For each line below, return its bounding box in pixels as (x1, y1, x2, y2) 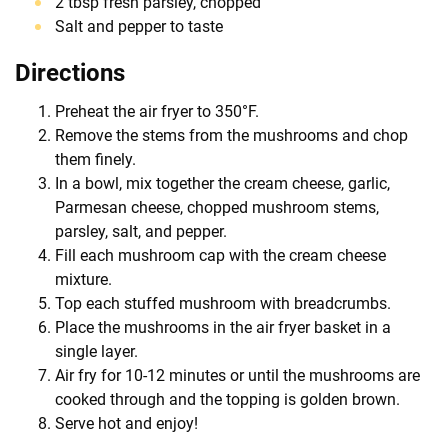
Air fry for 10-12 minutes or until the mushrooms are (55, 365, 420, 385)
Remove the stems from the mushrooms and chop (55, 125, 408, 145)
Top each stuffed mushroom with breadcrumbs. (55, 293, 391, 313)
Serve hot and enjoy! (55, 413, 198, 433)
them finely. (55, 149, 136, 169)
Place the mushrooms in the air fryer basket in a (55, 317, 391, 337)
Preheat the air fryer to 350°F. (55, 101, 259, 121)
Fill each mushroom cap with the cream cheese (55, 245, 386, 265)
